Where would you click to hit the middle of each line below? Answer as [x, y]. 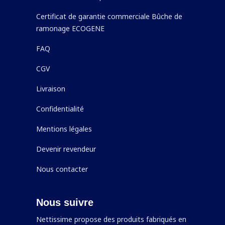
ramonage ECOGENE [70, 28]
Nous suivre [65, 202]
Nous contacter [62, 169]
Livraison [51, 89]
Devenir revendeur [66, 149]
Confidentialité [60, 109]
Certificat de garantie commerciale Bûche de [109, 16]
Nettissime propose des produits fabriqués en [111, 219]
